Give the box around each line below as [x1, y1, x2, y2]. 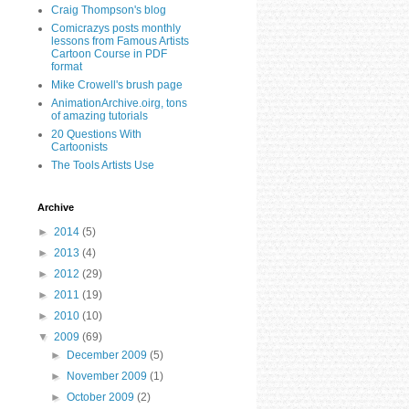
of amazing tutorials [51, 109, 148, 122]
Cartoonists [51, 140, 108, 153]
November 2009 [67, 369, 151, 383]
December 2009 [67, 348, 151, 362]
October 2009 [67, 390, 138, 404]
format [51, 59, 82, 73]
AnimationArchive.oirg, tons [51, 96, 187, 110]
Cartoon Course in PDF [51, 47, 167, 60]
